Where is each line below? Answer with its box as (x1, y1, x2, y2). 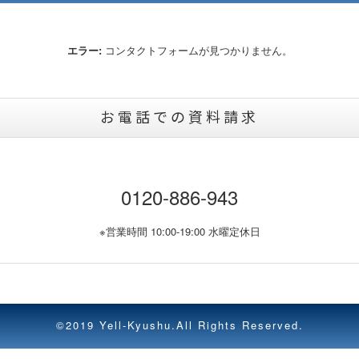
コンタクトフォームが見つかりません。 (101, 42, 292, 58)
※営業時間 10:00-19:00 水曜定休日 (99, 224, 260, 239)
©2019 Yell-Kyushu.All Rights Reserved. (55, 317, 304, 333)
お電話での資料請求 (100, 106, 259, 127)
